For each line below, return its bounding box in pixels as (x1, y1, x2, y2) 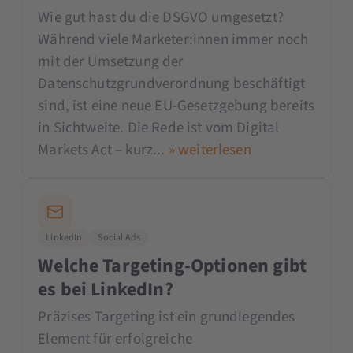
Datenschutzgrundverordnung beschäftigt (38, 72, 306, 95)
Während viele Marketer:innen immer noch (38, 28, 309, 50)
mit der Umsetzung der (38, 50, 184, 72)
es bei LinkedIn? (38, 275, 173, 303)
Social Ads (98, 230, 141, 244)
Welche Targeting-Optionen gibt (38, 251, 307, 280)
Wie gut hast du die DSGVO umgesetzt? (38, 6, 284, 28)
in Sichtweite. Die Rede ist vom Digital (38, 117, 280, 139)
